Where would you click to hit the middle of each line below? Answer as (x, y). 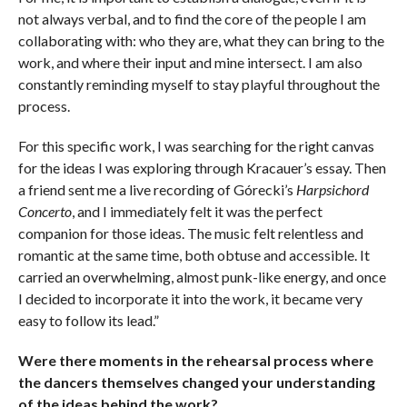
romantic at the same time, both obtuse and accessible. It (194, 255)
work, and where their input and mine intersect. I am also (190, 63)
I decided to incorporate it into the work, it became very (190, 299)
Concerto (45, 212)
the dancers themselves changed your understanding (196, 382)
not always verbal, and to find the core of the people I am (192, 19)
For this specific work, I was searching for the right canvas (196, 146)
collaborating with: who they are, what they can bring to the (201, 41)
